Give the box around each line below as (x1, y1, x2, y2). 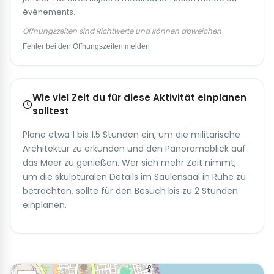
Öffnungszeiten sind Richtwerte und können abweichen (23, 26, 221, 37)
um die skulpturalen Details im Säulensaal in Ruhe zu (23, 171, 246, 183)
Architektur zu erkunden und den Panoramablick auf (23, 143, 246, 155)
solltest (32, 105, 69, 118)
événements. (23, 6, 75, 18)
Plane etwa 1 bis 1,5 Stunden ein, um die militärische (23, 128, 240, 141)
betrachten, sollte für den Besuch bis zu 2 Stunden (23, 185, 238, 198)
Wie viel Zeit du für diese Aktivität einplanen (32, 91, 246, 105)
